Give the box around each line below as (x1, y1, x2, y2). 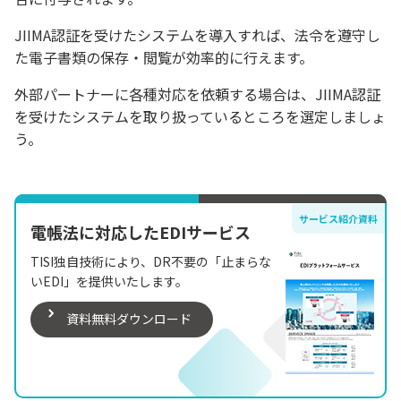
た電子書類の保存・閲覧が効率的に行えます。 (14, 47, 313, 69)
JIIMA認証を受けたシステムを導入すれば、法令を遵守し (14, 24, 380, 47)
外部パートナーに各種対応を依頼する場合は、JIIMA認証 (14, 83, 380, 106)
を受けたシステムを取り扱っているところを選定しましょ (14, 106, 386, 128)
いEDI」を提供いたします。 (30, 272, 188, 291)
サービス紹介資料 (299, 211, 378, 226)
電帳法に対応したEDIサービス (30, 220, 251, 244)
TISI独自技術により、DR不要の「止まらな (30, 252, 271, 271)
